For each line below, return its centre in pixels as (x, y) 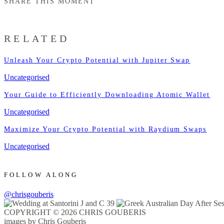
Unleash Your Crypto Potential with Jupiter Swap (97, 60)
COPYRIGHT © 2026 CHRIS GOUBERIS (75, 212)
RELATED (37, 39)
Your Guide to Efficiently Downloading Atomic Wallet (107, 94)
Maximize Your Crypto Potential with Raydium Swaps (105, 129)
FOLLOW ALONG (41, 175)
